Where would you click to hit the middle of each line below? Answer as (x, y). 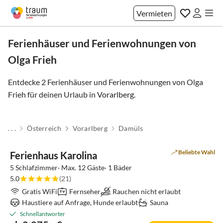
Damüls (131, 128)
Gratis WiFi (40, 191)
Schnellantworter (43, 214)
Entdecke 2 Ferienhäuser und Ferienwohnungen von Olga (106, 82)
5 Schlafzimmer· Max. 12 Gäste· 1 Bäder (71, 167)
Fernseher (85, 191)
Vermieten (154, 13)
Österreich (44, 128)
